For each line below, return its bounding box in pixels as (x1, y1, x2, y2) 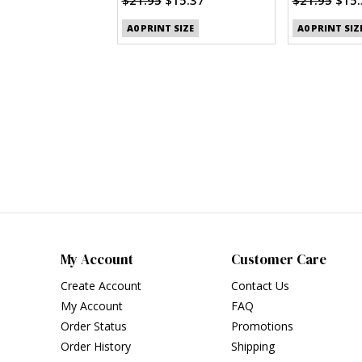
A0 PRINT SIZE (126, 22, 194, 35)
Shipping (230, 339, 275, 355)
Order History (60, 339, 131, 355)
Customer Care (230, 250, 326, 270)
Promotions (230, 318, 293, 335)
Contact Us (230, 278, 289, 294)
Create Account (60, 278, 141, 294)
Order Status (60, 318, 127, 335)
